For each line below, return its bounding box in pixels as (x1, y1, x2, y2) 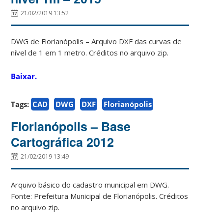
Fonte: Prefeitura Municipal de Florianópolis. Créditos (11, 191, 189, 201)
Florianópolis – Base (11, 117, 131, 135)
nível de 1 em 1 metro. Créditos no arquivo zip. (11, 47, 169, 57)
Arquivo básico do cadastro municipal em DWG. (11, 179, 169, 190)
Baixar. (11, 71, 37, 81)
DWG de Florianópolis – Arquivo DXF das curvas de (11, 36, 182, 46)
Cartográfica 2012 (11, 133, 114, 151)
